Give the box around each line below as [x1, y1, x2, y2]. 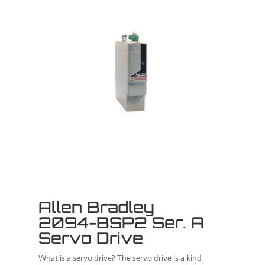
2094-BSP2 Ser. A [38, 213, 204, 232]
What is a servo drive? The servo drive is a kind [38, 253, 202, 264]
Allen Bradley [38, 198, 154, 217]
